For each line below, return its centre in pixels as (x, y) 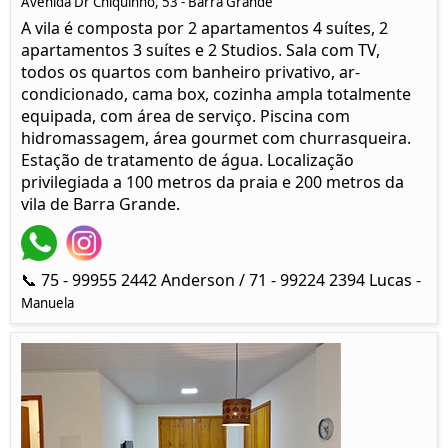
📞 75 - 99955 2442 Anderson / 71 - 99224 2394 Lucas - (221, 280)
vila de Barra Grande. (100, 204)
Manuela (47, 303)
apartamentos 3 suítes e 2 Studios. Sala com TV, (200, 50)
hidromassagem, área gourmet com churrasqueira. (216, 138)
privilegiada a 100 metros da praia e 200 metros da (212, 182)
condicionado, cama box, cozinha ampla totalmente (216, 94)
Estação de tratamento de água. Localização (187, 160)
